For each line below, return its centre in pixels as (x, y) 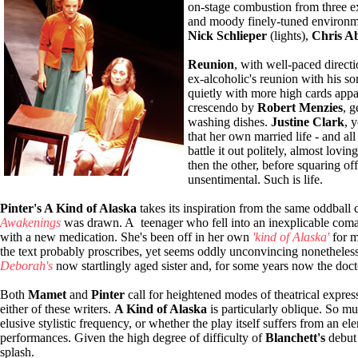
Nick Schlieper (227, 36)
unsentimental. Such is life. (255, 180)
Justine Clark (308, 122)
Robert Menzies (300, 108)
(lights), (289, 36)
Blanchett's (295, 338)
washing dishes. (229, 122)
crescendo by (223, 108)
